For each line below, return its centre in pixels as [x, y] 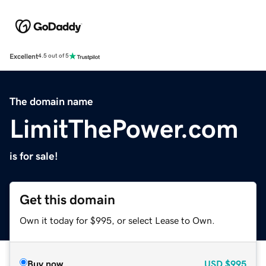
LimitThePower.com [124, 129]
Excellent [24, 56]
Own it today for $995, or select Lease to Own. [117, 220]
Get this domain [67, 199]
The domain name [51, 101]
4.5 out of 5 [53, 56]
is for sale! [34, 156]
